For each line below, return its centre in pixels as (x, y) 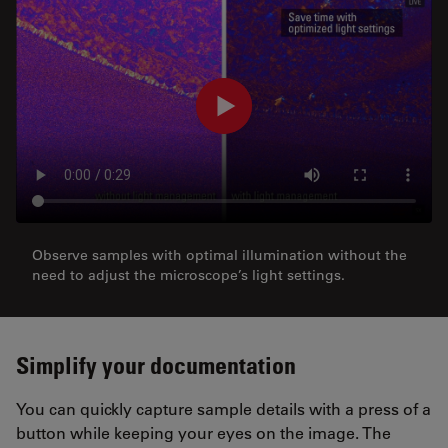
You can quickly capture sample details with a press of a (223, 408)
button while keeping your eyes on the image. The (203, 432)
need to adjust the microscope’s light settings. (188, 275)
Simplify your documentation (156, 364)
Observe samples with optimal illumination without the (219, 255)
